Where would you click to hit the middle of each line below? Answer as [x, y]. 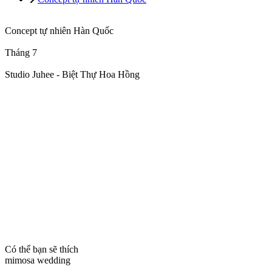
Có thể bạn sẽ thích [42, 249]
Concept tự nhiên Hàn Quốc [59, 31]
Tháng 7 [21, 53]
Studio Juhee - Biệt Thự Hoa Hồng [72, 74]
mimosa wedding [38, 260]
